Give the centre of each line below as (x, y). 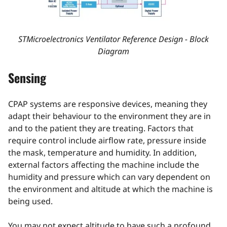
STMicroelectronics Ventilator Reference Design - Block (113, 39)
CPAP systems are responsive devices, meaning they (108, 104)
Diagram (113, 51)
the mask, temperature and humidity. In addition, (102, 153)
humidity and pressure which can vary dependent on (109, 177)
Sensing (27, 78)
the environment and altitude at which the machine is (110, 189)
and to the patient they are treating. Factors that (101, 128)
